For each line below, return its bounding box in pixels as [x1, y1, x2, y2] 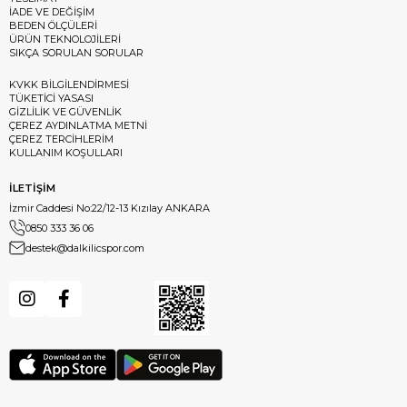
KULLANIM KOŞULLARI [9, 145, 123, 159]
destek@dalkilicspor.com [25, 241, 144, 254]
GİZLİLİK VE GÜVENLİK [9, 104, 122, 118]
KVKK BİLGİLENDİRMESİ [9, 77, 129, 91]
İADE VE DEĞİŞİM [9, 5, 94, 18]
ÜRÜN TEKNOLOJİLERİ [9, 32, 121, 45]
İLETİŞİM [9, 181, 55, 194]
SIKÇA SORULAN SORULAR [9, 45, 144, 59]
